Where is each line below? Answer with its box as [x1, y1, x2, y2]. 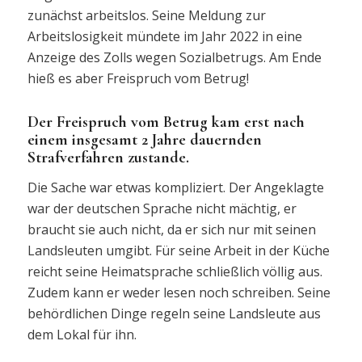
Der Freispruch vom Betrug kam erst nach [27, 112, 305, 132]
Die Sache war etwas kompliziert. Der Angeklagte [27, 179, 324, 197]
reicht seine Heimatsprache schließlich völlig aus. [27, 263, 322, 281]
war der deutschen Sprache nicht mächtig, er [27, 200, 297, 218]
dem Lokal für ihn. [27, 326, 137, 344]
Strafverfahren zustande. [27, 147, 189, 167]
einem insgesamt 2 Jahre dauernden [27, 129, 262, 149]
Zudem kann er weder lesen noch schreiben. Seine [27, 284, 330, 302]
